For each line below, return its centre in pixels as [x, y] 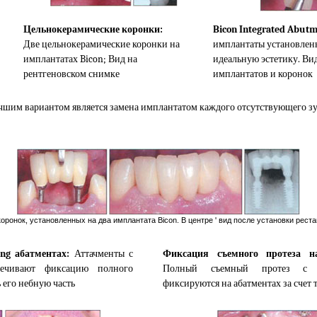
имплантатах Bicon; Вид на [80, 59]
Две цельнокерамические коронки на [102, 44]
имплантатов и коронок [263, 74]
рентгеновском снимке [71, 74]
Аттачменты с [102, 253]
